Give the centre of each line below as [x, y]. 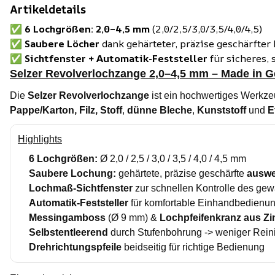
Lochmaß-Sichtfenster [81, 188]
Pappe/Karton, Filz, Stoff [66, 110]
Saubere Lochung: [72, 173]
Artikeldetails [48, 9]
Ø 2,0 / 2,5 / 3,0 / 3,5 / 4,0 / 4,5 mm [172, 159]
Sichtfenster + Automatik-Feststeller [116, 58]
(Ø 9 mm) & [133, 218]
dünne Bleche [160, 110]
